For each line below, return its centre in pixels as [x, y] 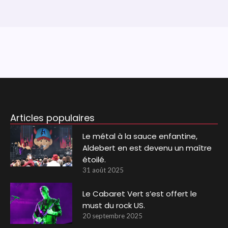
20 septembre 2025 [113, 216]
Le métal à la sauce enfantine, [140, 136]
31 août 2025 [103, 170]
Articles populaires [52, 118]
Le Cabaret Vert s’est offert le [140, 193]
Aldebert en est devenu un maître [147, 148]
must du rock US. [114, 205]
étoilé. [94, 159]
